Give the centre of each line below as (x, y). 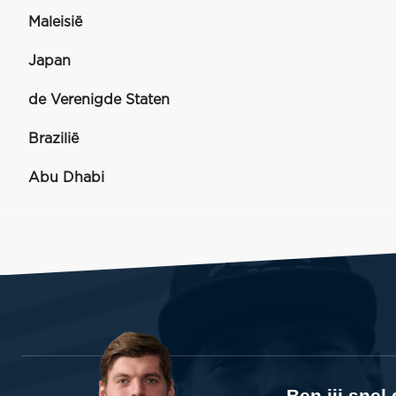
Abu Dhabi (66, 178)
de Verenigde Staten (99, 100)
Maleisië (55, 22)
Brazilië (53, 139)
